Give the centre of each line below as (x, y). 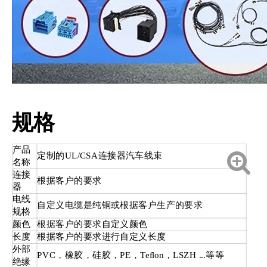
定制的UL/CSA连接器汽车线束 (100, 155)
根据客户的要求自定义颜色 (92, 224)
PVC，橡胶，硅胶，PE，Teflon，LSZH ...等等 (131, 255)
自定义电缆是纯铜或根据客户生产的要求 (120, 205)
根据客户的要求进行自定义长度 (102, 237)
